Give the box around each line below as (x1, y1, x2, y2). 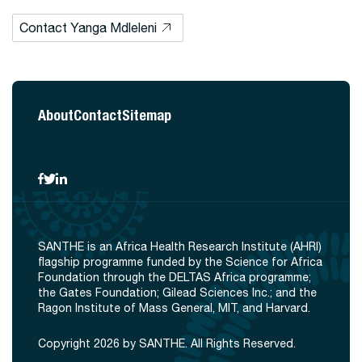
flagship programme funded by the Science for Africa (38, 255, 322, 268)
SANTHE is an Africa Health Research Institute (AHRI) (38, 240, 322, 253)
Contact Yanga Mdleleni (19, 20, 157, 35)
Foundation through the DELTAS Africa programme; (38, 271, 311, 284)
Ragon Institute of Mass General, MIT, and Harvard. (38, 301, 310, 314)
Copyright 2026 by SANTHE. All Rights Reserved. (38, 337, 296, 350)
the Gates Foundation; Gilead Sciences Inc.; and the (38, 286, 317, 299)
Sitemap (122, 107, 171, 124)
